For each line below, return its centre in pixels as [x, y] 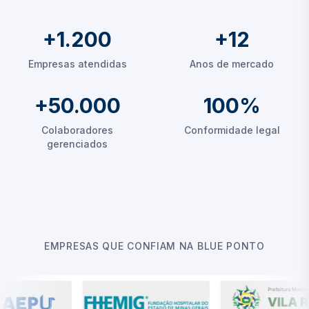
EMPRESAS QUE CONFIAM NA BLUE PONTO [154, 246]
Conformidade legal [232, 130]
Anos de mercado [232, 64]
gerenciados [77, 144]
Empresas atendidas [77, 64]
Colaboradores [77, 130]
